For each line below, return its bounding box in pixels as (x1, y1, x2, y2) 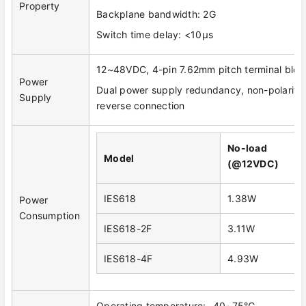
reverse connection (96, 99, 185, 111)
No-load (227, 141, 267, 154)
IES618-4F (104, 252, 153, 264)
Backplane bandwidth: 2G (96, 8, 216, 20)
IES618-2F (104, 222, 152, 234)
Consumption (19, 209, 80, 221)
